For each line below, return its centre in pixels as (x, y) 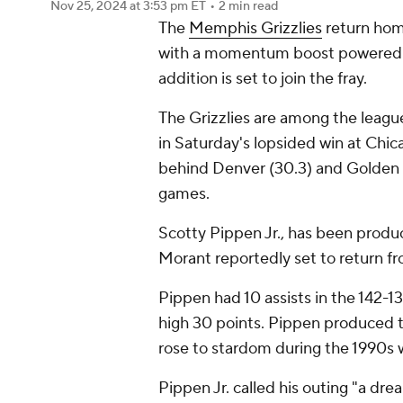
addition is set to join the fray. (263, 79)
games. (184, 194)
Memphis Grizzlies (255, 28)
